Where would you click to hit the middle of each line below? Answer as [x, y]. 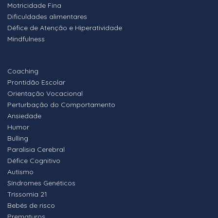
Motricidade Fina [34, 6]
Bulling [18, 138]
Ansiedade [24, 116]
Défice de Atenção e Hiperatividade [65, 28]
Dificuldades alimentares [47, 17]
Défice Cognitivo [34, 161]
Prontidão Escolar [36, 82]
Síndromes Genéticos [41, 183]
